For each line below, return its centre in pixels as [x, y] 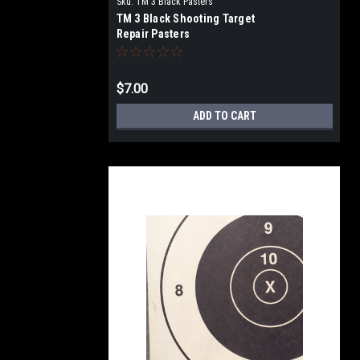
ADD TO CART [224, 116]
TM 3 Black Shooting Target [185, 18]
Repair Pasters [153, 34]
